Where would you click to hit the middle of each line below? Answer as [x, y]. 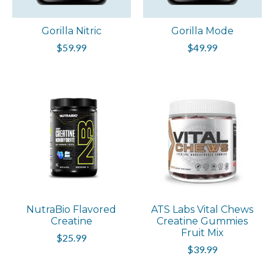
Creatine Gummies [202, 221]
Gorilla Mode [202, 31]
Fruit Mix [202, 232]
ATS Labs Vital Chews [202, 209]
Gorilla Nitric [71, 31]
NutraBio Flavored [72, 209]
